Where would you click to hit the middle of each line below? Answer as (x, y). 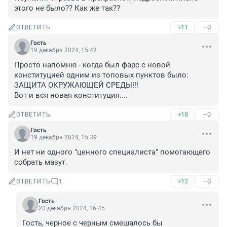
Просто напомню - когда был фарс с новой (92, 65)
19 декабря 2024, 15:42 (64, 50)
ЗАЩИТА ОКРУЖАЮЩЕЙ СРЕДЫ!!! (76, 85)
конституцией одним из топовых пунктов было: (101, 75)
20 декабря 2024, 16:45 (72, 209)
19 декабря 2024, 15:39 (64, 138)
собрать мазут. (41, 162)
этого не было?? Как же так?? (67, 8)
